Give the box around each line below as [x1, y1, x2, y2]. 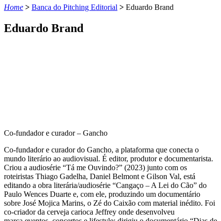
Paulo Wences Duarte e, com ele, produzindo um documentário [4, 189, 200, 198]
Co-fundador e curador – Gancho [4, 128, 108, 137]
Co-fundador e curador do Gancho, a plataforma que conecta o [4, 145, 199, 154]
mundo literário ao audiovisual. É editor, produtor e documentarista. [4, 154, 213, 163]
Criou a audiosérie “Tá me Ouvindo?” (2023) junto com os [4, 163, 187, 172]
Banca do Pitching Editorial [32, 2, 117, 11]
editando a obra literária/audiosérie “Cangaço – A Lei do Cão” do [4, 181, 207, 189]
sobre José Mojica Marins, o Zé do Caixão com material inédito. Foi [4, 198, 215, 207]
